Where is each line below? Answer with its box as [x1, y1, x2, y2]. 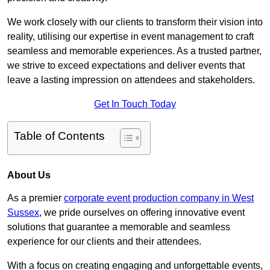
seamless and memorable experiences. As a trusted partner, [7, 46, 262, 57]
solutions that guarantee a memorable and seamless [7, 222, 230, 233]
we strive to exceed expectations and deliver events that [7, 60, 245, 71]
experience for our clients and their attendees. [7, 236, 201, 247]
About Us [7, 170, 51, 181]
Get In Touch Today [94, 99, 176, 110]
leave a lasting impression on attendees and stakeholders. [7, 75, 255, 86]
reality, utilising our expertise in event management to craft [7, 31, 254, 42]
